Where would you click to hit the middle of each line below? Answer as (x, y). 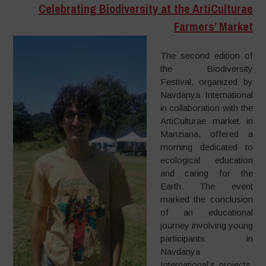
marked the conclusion (206, 199)
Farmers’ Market (213, 26)
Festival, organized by (206, 81)
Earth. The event (206, 186)
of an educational (206, 212)
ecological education (206, 160)
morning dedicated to (206, 147)
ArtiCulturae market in (206, 121)
